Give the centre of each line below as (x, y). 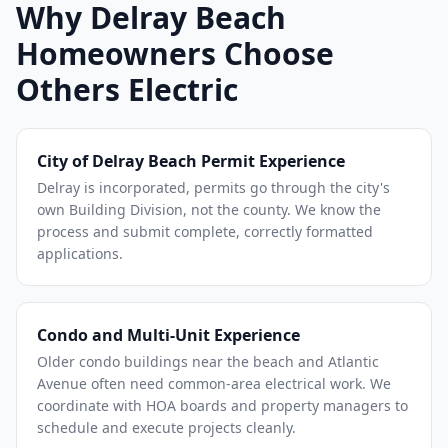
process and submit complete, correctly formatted (205, 231)
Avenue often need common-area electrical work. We (214, 383)
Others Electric (127, 89)
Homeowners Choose (175, 53)
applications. (80, 253)
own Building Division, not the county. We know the (209, 209)
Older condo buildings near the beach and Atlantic (208, 361)
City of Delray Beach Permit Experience (191, 161)
